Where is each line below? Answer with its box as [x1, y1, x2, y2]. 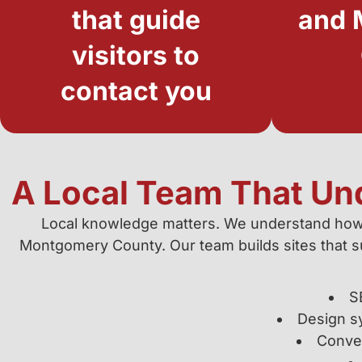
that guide [71, 4, 200, 36]
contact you [60, 75, 212, 107]
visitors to [72, 40, 200, 71]
